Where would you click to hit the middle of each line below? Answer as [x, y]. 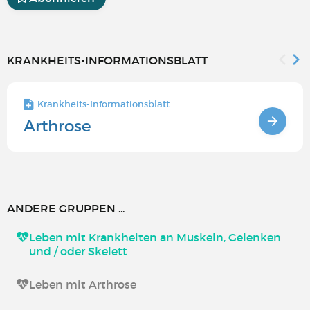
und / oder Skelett [78, 251]
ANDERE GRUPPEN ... [66, 208]
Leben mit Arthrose [83, 284]
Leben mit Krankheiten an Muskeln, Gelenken [155, 237]
